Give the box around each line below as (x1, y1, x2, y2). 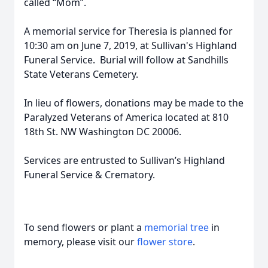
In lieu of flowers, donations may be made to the (24, 96, 243, 109)
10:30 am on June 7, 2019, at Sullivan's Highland (24, 39, 237, 52)
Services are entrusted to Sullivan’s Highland (24, 154, 225, 167)
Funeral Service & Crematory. (24, 168, 155, 181)
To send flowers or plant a (24, 221, 144, 234)
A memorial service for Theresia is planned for (24, 25, 233, 38)
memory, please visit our (24, 235, 137, 248)
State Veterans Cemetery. (24, 68, 138, 81)
